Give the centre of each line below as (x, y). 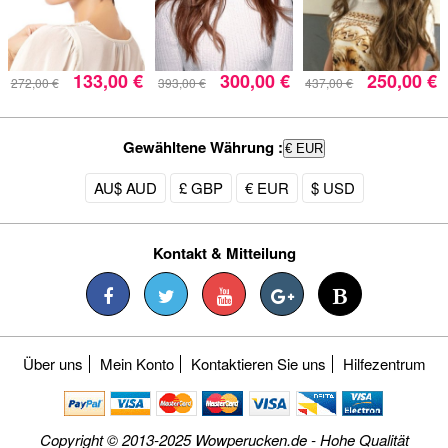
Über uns (52, 363)
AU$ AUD (125, 187)
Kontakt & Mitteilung (224, 252)
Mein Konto (136, 363)
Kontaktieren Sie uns (258, 363)
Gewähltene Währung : (203, 146)
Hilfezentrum (384, 363)
